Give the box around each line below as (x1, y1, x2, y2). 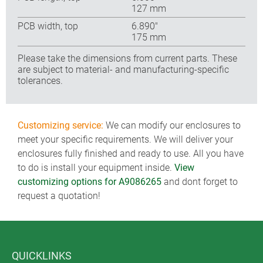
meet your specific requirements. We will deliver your (18, 134, 233, 145)
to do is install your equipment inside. (18, 162, 174, 173)
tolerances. (18, 75, 63, 86)
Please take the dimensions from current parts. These (18, 52, 237, 64)
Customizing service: (18, 120, 103, 131)
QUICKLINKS (12, 249, 72, 262)
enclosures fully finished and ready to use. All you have (18, 148, 244, 159)
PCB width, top (18, 20, 78, 32)
